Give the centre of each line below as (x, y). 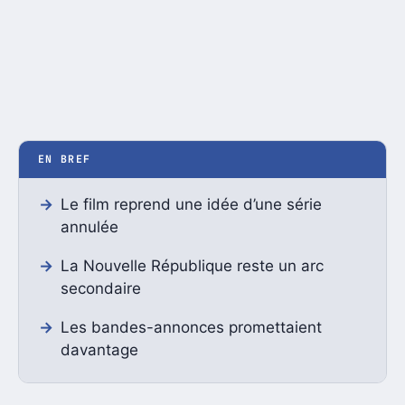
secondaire (100, 288)
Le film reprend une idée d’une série (191, 205)
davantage (99, 349)
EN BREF (64, 159)
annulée (89, 227)
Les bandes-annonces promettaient (191, 327)
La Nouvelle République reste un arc (192, 265)
